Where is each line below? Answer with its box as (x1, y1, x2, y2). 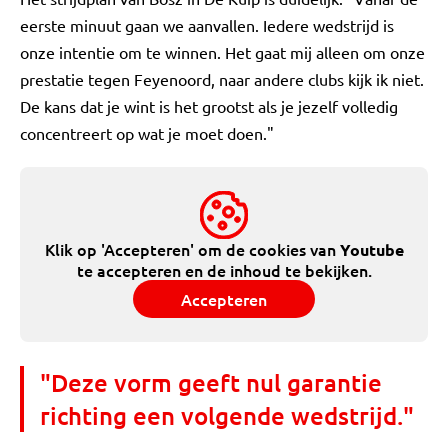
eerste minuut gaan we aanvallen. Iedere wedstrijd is (20, 15, 394, 35)
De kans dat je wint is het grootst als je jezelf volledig (20, 96, 398, 116)
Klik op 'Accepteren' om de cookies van (44, 238, 340, 260)
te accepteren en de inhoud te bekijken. (76, 259, 372, 281)
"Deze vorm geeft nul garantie (40, 367, 382, 398)
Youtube (339, 239, 404, 260)
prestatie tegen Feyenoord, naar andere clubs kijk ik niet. (20, 69, 424, 89)
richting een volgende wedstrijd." (40, 400, 414, 431)
